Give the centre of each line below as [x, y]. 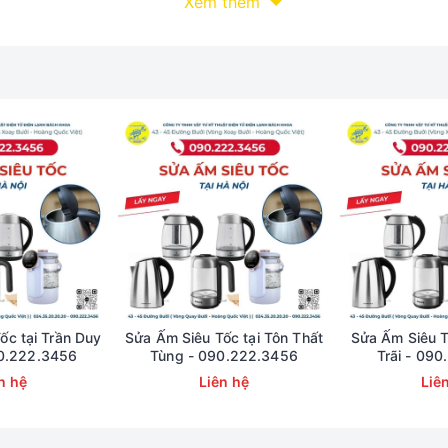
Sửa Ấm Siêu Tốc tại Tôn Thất [224, 337]
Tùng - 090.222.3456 [224, 355]
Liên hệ [224, 381]
